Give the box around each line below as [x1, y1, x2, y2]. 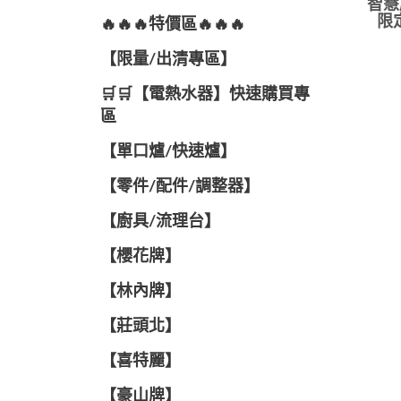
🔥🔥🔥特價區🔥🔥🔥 [100, 17, 245, 33]
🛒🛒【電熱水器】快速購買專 [100, 87, 310, 103]
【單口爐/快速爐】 [100, 144, 236, 160]
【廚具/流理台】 [100, 214, 220, 230]
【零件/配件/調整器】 [100, 179, 260, 195]
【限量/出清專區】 [100, 52, 236, 68]
